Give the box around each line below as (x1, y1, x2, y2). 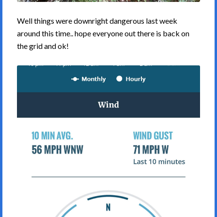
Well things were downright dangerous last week (17, 16, 177, 26)
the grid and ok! (17, 41, 69, 51)
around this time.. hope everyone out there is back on (17, 29, 189, 38)
